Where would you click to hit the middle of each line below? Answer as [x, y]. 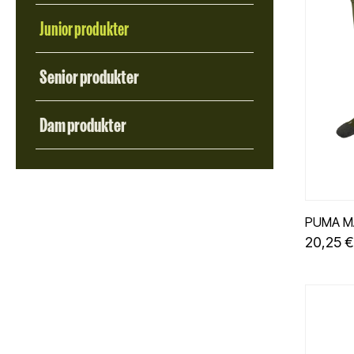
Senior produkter [89, 76]
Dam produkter [83, 124]
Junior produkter [84, 28]
